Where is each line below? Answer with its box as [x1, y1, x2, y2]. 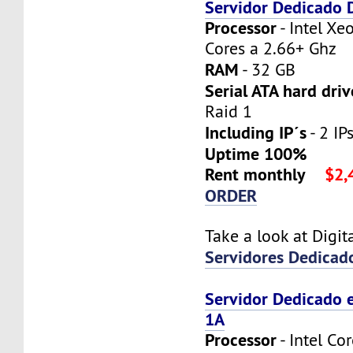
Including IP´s [205, 121, 307, 143]
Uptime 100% [205, 142, 307, 165]
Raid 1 [205, 100, 253, 122]
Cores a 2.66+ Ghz [205, 37, 337, 59]
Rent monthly [205, 162, 307, 185]
